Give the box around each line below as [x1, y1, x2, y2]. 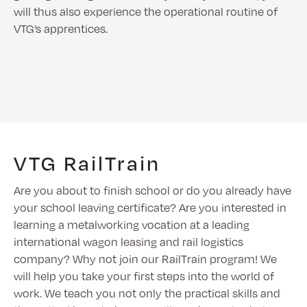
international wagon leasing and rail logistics [14, 234, 243, 250]
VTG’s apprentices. [14, 21, 108, 37]
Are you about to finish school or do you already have [14, 182, 291, 199]
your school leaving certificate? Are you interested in [14, 199, 286, 216]
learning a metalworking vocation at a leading [14, 217, 249, 233]
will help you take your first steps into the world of [14, 268, 274, 284]
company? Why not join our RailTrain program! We [14, 251, 277, 267]
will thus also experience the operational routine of [14, 3, 278, 20]
